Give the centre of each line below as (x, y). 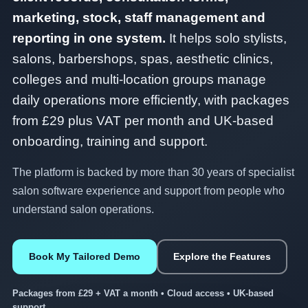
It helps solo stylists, (226, 38)
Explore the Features (222, 256)
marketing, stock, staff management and (139, 18)
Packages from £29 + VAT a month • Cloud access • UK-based (143, 293)
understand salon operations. (83, 209)
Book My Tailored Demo (85, 256)
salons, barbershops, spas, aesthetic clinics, (143, 59)
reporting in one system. (89, 38)
